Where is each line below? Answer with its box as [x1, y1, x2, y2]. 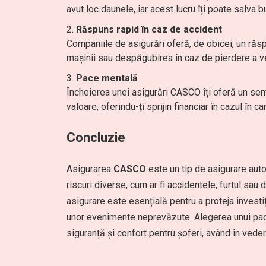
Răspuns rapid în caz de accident [76, 24, 222, 35]
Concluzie [66, 130, 125, 145]
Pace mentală [76, 72, 138, 84]
